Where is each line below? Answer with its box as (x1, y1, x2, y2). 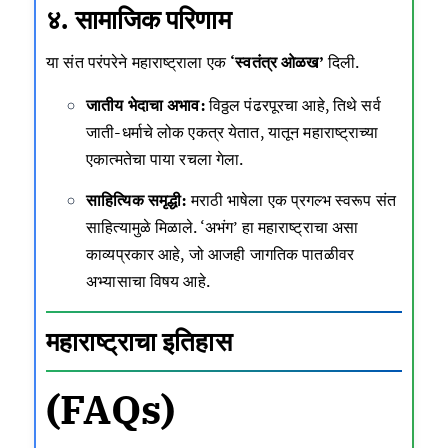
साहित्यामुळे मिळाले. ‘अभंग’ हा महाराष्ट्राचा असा (86, 215, 359, 238)
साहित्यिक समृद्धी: (86, 188, 187, 211)
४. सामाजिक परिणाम (46, 2, 231, 37)
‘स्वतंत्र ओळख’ (230, 50, 324, 73)
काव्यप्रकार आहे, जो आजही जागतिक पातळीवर (86, 242, 355, 265)
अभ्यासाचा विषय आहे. (86, 269, 210, 292)
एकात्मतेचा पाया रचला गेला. (86, 147, 244, 170)
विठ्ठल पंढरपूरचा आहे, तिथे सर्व (204, 93, 381, 116)
